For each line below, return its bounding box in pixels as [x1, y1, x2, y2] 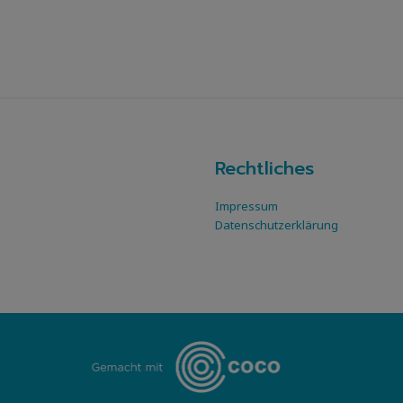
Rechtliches [215, 155, 314, 183]
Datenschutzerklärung [215, 217, 338, 234]
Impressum [215, 198, 278, 215]
